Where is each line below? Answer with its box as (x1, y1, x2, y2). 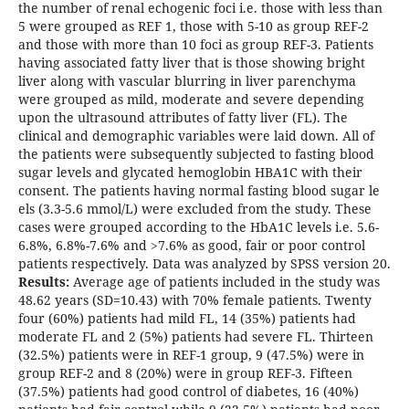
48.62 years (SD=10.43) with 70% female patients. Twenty (17, 291, 372, 309)
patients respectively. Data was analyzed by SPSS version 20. (17, 255, 391, 273)
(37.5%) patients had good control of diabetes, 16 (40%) (17, 383, 359, 401)
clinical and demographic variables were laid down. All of (17, 127, 374, 145)
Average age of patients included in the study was (68, 273, 380, 291)
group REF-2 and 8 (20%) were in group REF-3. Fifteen (17, 364, 352, 383)
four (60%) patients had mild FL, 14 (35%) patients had (17, 309, 356, 328)
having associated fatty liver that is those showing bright (17, 54, 365, 72)
